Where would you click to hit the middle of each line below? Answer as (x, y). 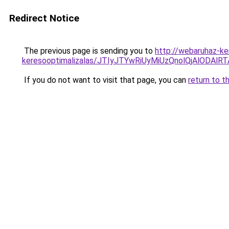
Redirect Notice (44, 18)
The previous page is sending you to (88, 51)
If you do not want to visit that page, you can (105, 80)
